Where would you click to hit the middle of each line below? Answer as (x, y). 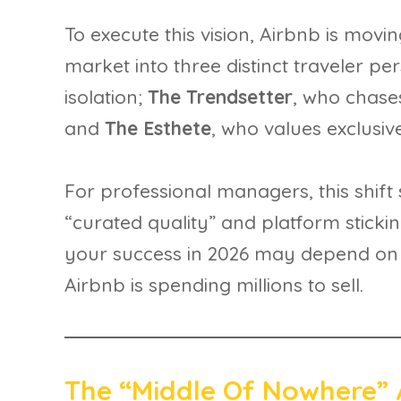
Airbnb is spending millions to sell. (214, 285)
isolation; (106, 96)
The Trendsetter (220, 96)
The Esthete (158, 128)
